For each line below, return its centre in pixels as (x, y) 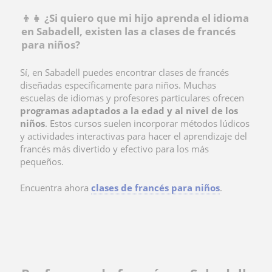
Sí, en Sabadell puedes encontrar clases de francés (124, 72)
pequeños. (42, 161)
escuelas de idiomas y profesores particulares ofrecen (132, 97)
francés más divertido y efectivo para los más (114, 148)
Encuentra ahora (56, 187)
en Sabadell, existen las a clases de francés (128, 31)
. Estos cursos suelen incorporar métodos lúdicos (147, 123)
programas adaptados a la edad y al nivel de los (129, 110)
